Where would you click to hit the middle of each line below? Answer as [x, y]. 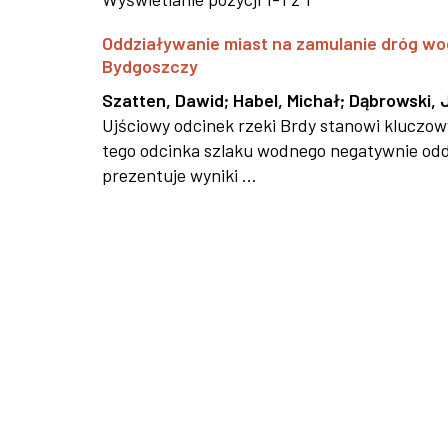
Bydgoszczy [150, 66]
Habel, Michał [286, 100]
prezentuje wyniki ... [179, 175]
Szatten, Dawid [163, 100]
